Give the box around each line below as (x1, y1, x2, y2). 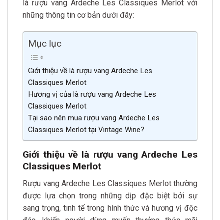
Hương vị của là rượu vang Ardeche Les (28, 90, 156, 99)
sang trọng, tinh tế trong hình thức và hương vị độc (23, 203, 197, 213)
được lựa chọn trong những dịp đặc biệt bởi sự (23, 191, 197, 200)
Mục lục (28, 38, 61, 50)
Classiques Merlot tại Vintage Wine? (28, 125, 144, 135)
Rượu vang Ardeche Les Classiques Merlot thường (23, 178, 197, 188)
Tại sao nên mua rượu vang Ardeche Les (28, 113, 160, 123)
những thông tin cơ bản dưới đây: (23, 10, 134, 20)
